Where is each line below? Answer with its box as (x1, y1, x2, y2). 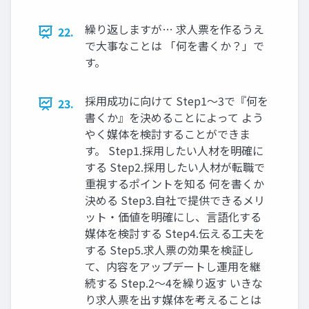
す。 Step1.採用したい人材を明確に (85, 142, 263, 159)
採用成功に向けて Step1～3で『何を (85, 92, 268, 110)
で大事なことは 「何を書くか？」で (85, 37, 264, 54)
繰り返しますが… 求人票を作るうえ (85, 21, 264, 38)
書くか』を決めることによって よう (85, 109, 263, 126)
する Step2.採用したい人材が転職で (85, 159, 265, 176)
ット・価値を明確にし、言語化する (85, 208, 261, 226)
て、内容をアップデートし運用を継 (85, 258, 261, 275)
